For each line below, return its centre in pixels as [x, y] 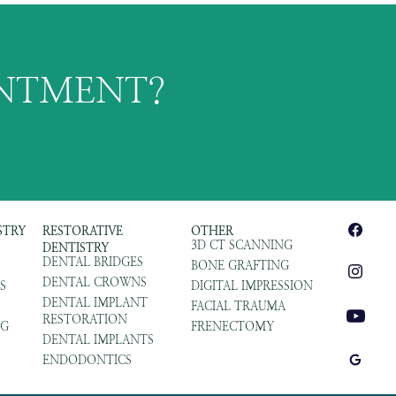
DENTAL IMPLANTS [99, 340]
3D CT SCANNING [242, 246]
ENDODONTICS [88, 361]
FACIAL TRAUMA [239, 307]
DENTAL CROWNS [95, 283]
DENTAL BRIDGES [93, 263]
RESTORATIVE [83, 232]
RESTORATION [85, 320]
